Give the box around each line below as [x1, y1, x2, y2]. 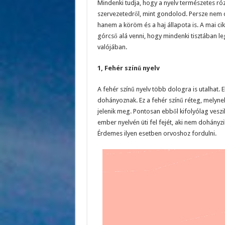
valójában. [97, 43, 127, 51]
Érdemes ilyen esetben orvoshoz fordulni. [97, 130, 216, 137]
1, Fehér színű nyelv [97, 64, 160, 72]
